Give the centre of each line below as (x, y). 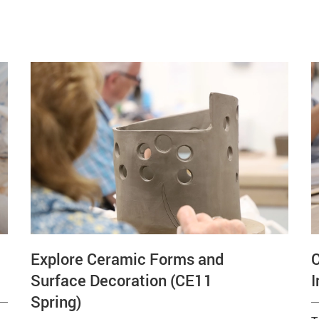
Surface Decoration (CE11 (121, 280)
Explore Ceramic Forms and (127, 258)
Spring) (56, 301)
